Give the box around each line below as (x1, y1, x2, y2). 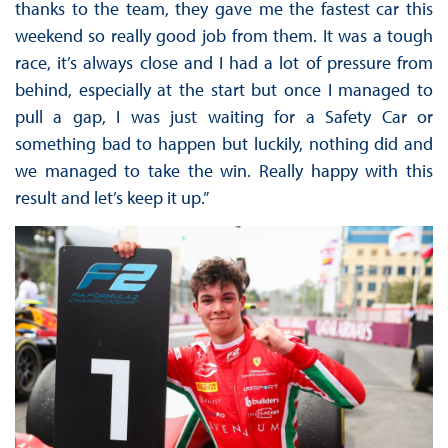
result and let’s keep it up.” (14, 186, 209, 210)
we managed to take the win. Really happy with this (14, 159, 434, 183)
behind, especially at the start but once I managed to (14, 78, 434, 102)
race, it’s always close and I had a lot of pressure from (14, 51, 434, 75)
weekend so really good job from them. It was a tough (14, 24, 434, 48)
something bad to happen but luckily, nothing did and (14, 132, 434, 156)
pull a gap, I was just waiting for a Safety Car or (14, 105, 434, 129)
